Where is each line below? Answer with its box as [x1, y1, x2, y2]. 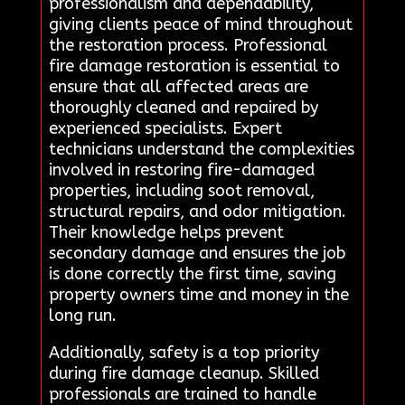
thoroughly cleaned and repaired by [48, 98, 318, 118]
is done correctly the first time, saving [48, 264, 336, 285]
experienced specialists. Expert [48, 118, 282, 139]
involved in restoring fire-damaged [48, 160, 315, 181]
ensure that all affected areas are [48, 77, 308, 98]
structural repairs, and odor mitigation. [48, 202, 346, 222]
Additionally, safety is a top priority [48, 343, 319, 363]
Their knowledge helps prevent [48, 222, 284, 243]
